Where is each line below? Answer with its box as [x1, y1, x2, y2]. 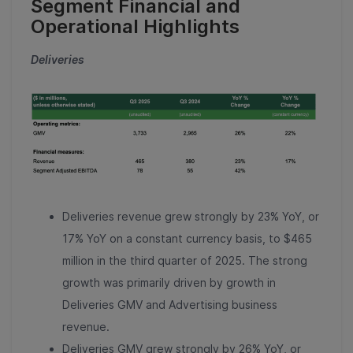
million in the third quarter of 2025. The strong [62, 253, 307, 267]
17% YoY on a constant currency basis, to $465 [62, 231, 312, 245]
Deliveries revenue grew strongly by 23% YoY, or [62, 209, 319, 223]
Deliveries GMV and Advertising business [62, 297, 277, 311]
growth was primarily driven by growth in [62, 275, 276, 289]
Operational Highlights [31, 14, 240, 38]
